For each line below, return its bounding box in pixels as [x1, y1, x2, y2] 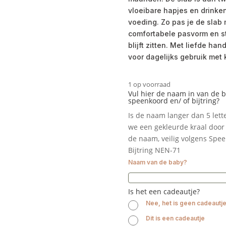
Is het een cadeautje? [128, 186, 200, 196]
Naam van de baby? [128, 158, 187, 166]
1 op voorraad [131, 79, 171, 89]
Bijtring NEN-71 [128, 145, 181, 155]
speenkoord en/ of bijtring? [128, 95, 219, 105]
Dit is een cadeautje [145, 214, 205, 222]
